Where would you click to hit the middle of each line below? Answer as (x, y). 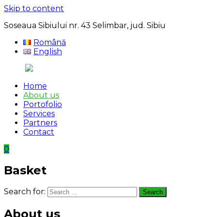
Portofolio (43, 104)
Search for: (25, 191)
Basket (25, 170)
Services (39, 114)
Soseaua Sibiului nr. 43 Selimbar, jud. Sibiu (89, 25)
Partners (40, 123)
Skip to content (34, 8)
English (47, 52)
